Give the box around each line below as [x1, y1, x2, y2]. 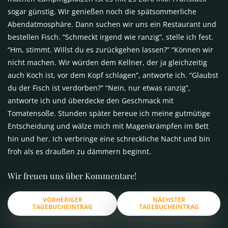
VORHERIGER [42, 195, 82, 205]
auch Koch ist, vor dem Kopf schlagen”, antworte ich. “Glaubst [8, 70, 218, 80]
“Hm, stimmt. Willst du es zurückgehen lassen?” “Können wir [8, 45, 213, 54]
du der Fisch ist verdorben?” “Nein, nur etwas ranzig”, [8, 83, 190, 93]
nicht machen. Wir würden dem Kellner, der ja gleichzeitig [8, 58, 207, 67]
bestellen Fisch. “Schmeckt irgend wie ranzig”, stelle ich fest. [8, 32, 213, 42]
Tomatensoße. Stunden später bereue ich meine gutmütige [8, 108, 210, 118]
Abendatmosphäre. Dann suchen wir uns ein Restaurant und [8, 19, 216, 29]
